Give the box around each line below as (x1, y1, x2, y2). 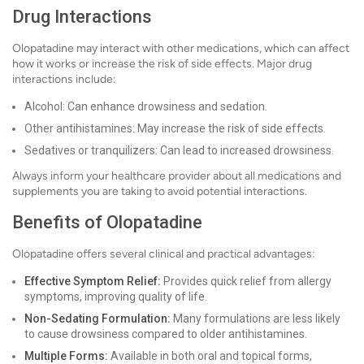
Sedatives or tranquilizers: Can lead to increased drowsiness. (24, 144, 334, 157)
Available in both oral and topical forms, (108, 349, 312, 362)
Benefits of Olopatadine (12, 212, 202, 232)
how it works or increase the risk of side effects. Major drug (12, 57, 312, 71)
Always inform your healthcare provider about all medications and (12, 169, 341, 183)
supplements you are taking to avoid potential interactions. (12, 184, 307, 198)
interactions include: (12, 72, 116, 86)
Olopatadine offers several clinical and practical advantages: (12, 247, 315, 261)
